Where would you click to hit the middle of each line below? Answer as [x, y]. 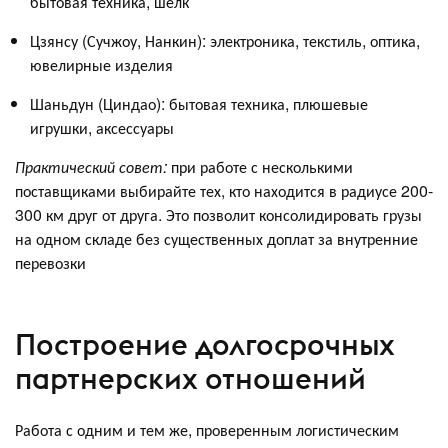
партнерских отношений [190, 378]
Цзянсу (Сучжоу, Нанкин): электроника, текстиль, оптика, [225, 41]
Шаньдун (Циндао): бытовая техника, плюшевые [199, 104]
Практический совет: [91, 167]
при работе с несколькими [260, 167]
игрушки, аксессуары [102, 128]
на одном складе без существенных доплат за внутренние [216, 239]
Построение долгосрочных [205, 344]
